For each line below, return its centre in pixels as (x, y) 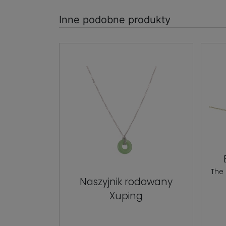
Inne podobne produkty (115, 19)
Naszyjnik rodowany (126, 182)
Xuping (126, 196)
